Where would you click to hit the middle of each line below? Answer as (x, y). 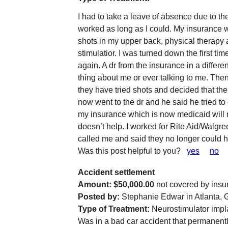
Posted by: (99, 197)
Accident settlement (116, 172)
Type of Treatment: (114, 209)
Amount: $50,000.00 (117, 184)
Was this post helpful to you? (132, 151)
